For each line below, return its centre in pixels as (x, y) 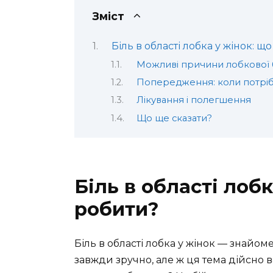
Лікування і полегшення (193, 100)
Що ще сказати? (174, 118)
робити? (117, 209)
